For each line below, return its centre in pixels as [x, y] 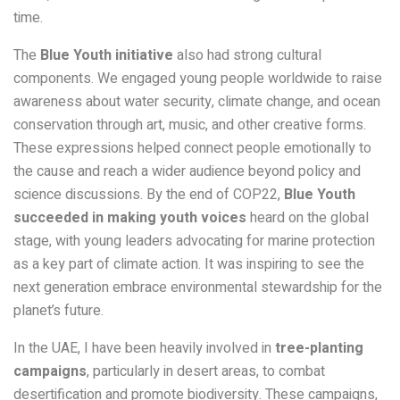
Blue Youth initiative [107, 55]
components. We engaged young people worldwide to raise [198, 78]
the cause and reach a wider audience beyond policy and [187, 171]
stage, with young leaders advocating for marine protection [194, 241]
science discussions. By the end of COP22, [149, 194]
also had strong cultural [247, 55]
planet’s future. [58, 310]
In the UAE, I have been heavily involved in [144, 348]
